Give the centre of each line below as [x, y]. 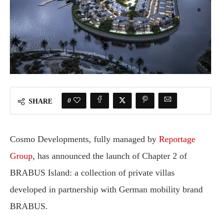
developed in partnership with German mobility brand [106, 190]
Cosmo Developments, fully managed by [84, 139]
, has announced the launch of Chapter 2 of [110, 156]
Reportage [177, 139]
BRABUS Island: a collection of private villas [92, 173]
